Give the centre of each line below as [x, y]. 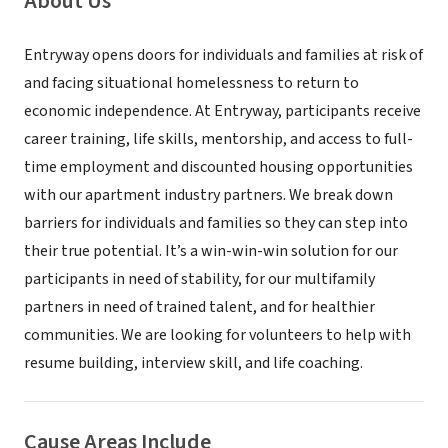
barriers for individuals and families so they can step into [216, 223]
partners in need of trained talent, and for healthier [199, 307]
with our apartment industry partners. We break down [208, 195]
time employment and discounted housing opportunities [218, 167]
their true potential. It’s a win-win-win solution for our [211, 251]
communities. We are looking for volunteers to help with [217, 335]
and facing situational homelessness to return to [191, 83]
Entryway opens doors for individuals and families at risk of [223, 55]
